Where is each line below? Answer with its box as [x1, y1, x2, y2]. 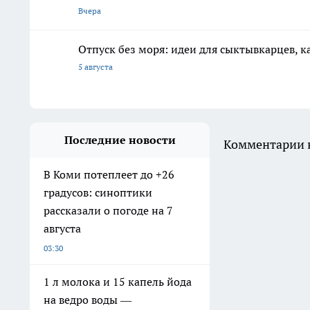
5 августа [78, 62, 113, 73]
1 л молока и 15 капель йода [44, 275, 192, 289]
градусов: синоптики [44, 185, 152, 200]
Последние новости [64, 133, 176, 147]
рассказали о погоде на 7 [44, 203, 173, 218]
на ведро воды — [44, 293, 131, 307]
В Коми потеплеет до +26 [44, 167, 174, 182]
